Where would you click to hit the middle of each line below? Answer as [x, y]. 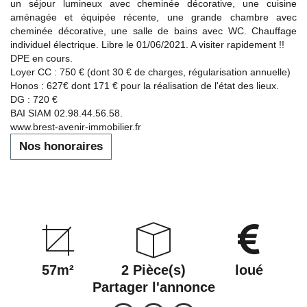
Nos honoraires [61, 146]
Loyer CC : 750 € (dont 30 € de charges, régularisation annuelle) [150, 72]
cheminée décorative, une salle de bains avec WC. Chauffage [153, 30]
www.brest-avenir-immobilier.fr [76, 126]
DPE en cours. [41, 58]
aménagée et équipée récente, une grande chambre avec [153, 17]
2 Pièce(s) [153, 270]
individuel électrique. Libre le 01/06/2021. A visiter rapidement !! [147, 44]
